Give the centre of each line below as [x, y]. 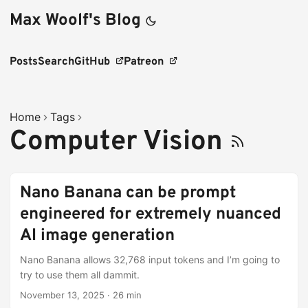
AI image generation [97, 236]
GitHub [92, 62]
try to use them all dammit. [80, 275]
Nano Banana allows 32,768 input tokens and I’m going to [150, 260]
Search [56, 62]
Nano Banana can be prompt [128, 193]
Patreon [144, 62]
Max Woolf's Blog [75, 21]
